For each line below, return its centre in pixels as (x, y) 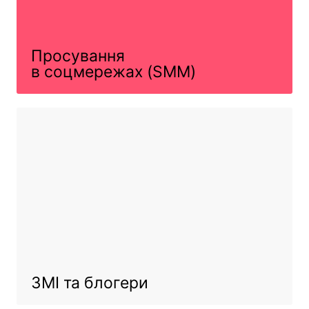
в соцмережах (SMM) (113, 71)
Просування (78, 56)
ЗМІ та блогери (89, 282)
